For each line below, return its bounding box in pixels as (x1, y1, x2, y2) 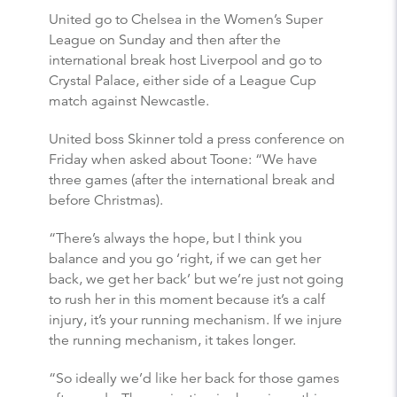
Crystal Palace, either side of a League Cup (49, 71, 316, 90)
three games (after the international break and (49, 170, 335, 189)
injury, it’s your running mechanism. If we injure (49, 310, 342, 329)
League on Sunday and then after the (49, 30, 281, 49)
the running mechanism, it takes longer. (49, 331, 296, 349)
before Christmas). (49, 191, 163, 209)
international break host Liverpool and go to (49, 51, 322, 69)
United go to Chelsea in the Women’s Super (49, 10, 323, 28)
